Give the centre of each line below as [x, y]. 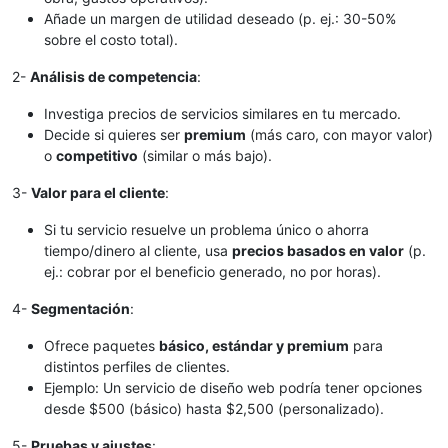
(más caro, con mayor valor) [339, 134]
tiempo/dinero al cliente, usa [138, 250]
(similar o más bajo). [205, 155]
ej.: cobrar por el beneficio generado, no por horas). [212, 271]
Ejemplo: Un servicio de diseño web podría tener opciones [233, 387]
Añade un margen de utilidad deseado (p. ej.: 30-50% [220, 18]
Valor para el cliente [98, 192]
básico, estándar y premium [254, 345]
